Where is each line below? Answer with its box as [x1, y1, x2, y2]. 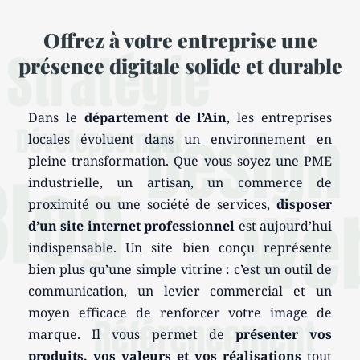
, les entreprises [227, 110, 332, 126]
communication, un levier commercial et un [28, 284, 332, 300]
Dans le [28, 110, 84, 126]
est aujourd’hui [235, 219, 332, 235]
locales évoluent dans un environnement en [28, 132, 332, 148]
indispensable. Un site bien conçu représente [28, 240, 332, 256]
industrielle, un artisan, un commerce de [28, 175, 332, 191]
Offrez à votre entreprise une [43, 26, 317, 53]
